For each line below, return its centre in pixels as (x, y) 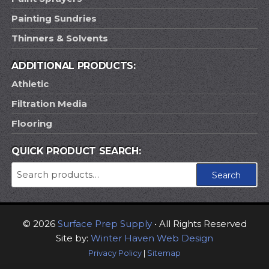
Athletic (30, 84)
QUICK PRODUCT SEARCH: (76, 151)
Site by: (73, 238)
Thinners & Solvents (60, 38)
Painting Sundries (54, 19)
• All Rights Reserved (199, 224)
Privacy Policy (115, 253)
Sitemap (164, 253)
